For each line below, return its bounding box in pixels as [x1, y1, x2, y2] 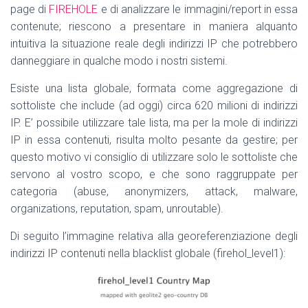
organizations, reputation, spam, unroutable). [10, 201, 223, 215]
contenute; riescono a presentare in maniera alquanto [10, 19, 298, 33]
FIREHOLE [49, 2, 98, 16]
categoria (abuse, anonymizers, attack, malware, [10, 184, 298, 198]
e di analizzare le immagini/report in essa [98, 2, 298, 16]
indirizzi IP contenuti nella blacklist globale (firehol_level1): [10, 246, 285, 260]
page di [10, 2, 49, 16]
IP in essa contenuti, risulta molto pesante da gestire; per [10, 133, 298, 146]
